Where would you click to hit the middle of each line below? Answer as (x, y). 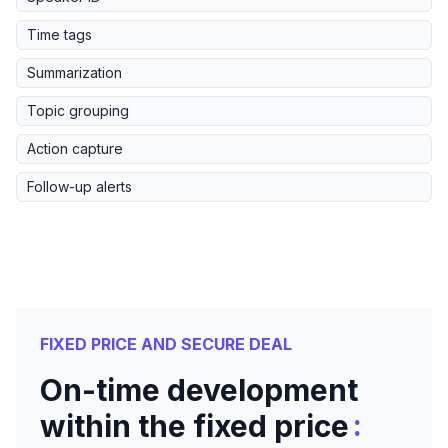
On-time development (199, 390)
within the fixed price (194, 426)
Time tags (59, 35)
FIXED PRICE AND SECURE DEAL (166, 344)
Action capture (75, 149)
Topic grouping (78, 111)
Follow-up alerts (79, 187)
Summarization (74, 73)
